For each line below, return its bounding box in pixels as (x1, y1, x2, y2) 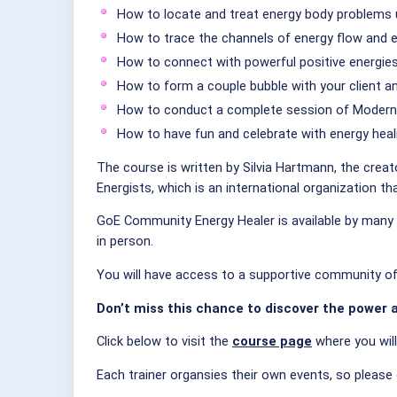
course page (232, 333, 312, 350)
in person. (97, 233, 153, 250)
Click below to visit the (97, 333, 232, 350)
